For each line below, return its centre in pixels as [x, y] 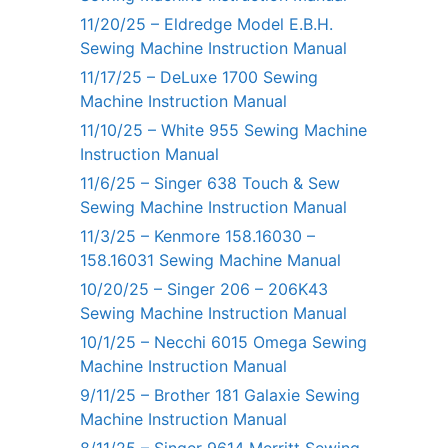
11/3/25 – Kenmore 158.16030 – [197, 235]
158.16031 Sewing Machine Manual [210, 259]
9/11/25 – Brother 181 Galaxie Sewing [220, 394]
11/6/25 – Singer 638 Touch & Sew [210, 182]
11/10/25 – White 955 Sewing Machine [223, 129]
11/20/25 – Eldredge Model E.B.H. [206, 23]
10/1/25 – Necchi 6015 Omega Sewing [223, 341]
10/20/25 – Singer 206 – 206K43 [204, 288]
